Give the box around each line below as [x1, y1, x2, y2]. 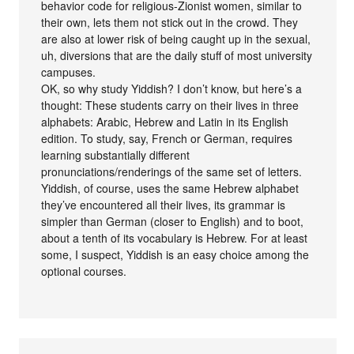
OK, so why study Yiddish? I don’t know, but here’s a [41, 81, 303, 97]
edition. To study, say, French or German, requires [41, 130, 293, 147]
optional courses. [41, 263, 127, 280]
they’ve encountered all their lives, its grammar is [41, 197, 286, 213]
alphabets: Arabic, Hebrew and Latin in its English [41, 114, 289, 130]
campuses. [41, 64, 96, 81]
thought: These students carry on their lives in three [41, 97, 299, 114]
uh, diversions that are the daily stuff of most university [41, 47, 313, 64]
